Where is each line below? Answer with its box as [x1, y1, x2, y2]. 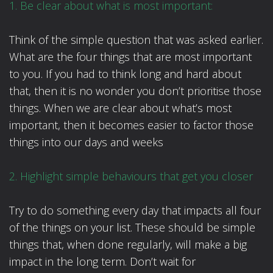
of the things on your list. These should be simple [9, 220, 255, 235]
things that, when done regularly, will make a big [9, 237, 247, 252]
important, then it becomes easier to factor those [9, 118, 253, 133]
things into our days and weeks [9, 135, 163, 150]
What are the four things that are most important [9, 49, 252, 65]
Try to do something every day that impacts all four [9, 203, 261, 218]
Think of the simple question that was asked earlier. [9, 32, 263, 48]
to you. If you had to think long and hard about [9, 66, 241, 82]
